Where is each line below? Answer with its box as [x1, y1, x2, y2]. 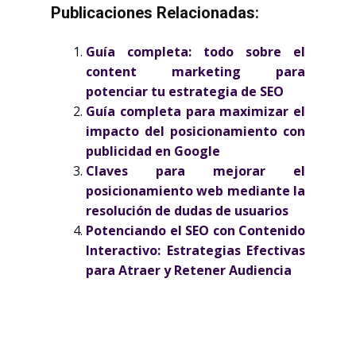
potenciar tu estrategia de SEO [86, 83, 284, 100]
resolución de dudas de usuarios [86, 202, 288, 219]
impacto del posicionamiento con [86, 122, 305, 140]
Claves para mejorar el [86, 162, 305, 180]
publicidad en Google [86, 142, 220, 160]
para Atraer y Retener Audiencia [86, 261, 292, 279]
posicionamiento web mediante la [86, 182, 305, 199]
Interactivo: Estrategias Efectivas [86, 242, 305, 259]
